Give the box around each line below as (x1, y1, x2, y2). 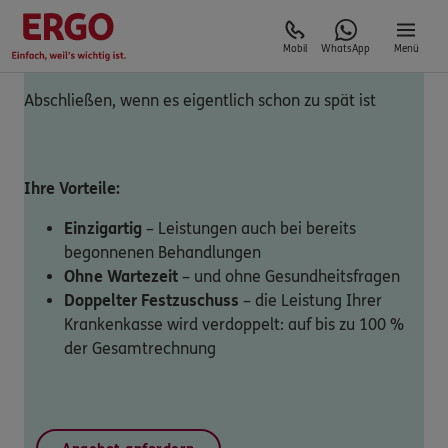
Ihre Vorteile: (24, 179, 120, 198)
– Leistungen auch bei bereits (142, 219, 356, 238)
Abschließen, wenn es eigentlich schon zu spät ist (24, 91, 376, 110)
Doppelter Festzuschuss (64, 291, 239, 310)
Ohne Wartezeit (64, 267, 178, 286)
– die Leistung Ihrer (239, 291, 382, 310)
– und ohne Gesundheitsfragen (182, 267, 400, 286)
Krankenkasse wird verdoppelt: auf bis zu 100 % (64, 315, 404, 334)
